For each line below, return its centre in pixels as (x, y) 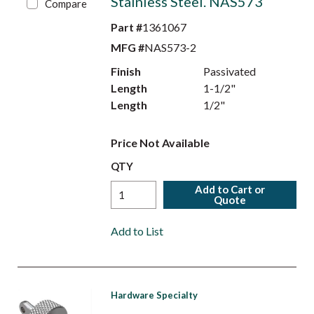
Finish (125, 71)
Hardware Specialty (154, 295)
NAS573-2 (170, 47)
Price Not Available (160, 143)
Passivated (230, 71)
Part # (126, 27)
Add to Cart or (230, 189)
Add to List (137, 231)
